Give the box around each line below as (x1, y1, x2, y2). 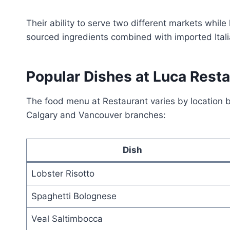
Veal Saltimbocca (31, 213, 103, 224)
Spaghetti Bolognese (31, 190, 117, 201)
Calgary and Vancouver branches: (26, 109, 166, 120)
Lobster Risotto (31, 168, 94, 179)
